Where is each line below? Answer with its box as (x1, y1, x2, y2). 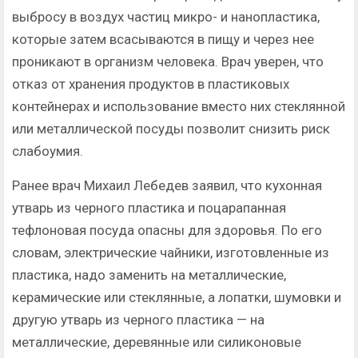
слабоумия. (12, 143, 83, 160)
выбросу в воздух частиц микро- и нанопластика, (12, 9, 320, 26)
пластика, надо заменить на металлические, (12, 267, 286, 284)
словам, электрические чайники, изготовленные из (12, 245, 329, 261)
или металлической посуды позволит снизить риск (12, 121, 330, 137)
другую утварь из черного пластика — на (12, 312, 265, 328)
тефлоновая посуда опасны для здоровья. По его (12, 222, 322, 239)
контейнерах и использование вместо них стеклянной (12, 98, 345, 115)
